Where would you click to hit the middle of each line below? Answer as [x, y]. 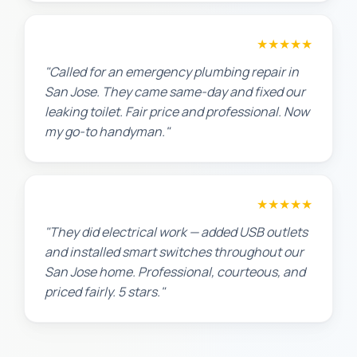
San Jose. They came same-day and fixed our [175, 92]
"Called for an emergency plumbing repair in [172, 72]
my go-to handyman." [107, 131]
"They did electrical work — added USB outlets [176, 232]
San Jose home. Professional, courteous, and [175, 272]
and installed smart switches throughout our [174, 252]
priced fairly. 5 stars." [105, 292]
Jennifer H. [78, 204]
